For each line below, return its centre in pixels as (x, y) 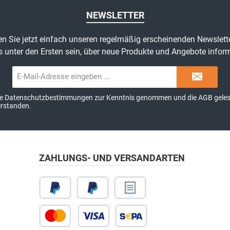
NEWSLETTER (115, 15)
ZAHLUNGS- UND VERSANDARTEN (112, 158)
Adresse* (107, 89)
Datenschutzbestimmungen (49, 98)
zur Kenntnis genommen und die (145, 98)
